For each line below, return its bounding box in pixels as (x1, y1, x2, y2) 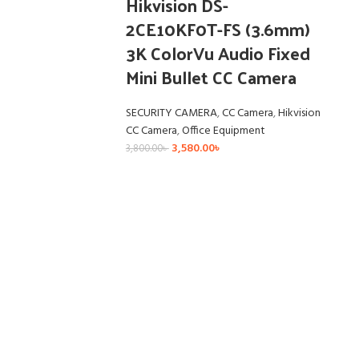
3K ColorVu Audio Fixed (125, 37, 310, 70)
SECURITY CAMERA (125, 104, 217, 123)
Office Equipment (181, 122, 265, 141)
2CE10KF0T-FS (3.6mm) (125, 13, 310, 46)
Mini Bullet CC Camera (125, 61, 296, 94)
